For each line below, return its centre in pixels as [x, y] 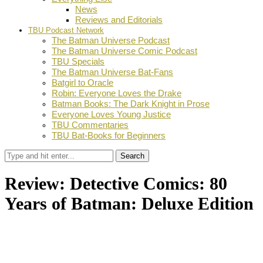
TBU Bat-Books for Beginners [109, 135]
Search [132, 156]
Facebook [27, 250]
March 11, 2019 [110, 230]
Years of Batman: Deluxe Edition [129, 204]
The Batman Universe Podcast [111, 40]
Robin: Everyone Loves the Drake [117, 93]
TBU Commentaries [90, 125]
